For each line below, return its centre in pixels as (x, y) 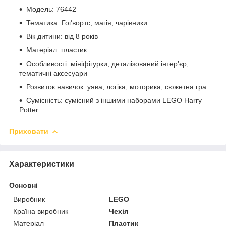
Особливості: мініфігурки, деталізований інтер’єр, (107, 63)
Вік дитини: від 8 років (62, 36)
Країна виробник (41, 211)
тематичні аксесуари (53, 73)
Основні (23, 185)
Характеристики (42, 164)
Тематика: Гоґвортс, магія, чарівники (87, 22)
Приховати (29, 131)
